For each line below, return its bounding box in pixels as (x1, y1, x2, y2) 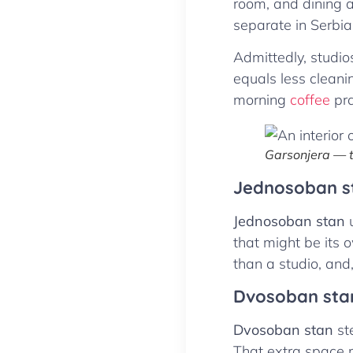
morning (233, 91, 290, 110)
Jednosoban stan (233, 212, 345, 231)
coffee (290, 91, 330, 110)
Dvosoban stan (233, 320, 333, 339)
